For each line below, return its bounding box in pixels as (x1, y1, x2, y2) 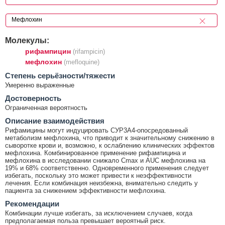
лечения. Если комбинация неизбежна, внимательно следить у (5, 179, 198, 187)
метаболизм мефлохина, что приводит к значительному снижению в (5, 134, 214, 142)
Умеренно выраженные (5, 81, 74, 89)
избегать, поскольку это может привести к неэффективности (5, 171, 191, 179)
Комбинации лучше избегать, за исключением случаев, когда (5, 209, 192, 217)
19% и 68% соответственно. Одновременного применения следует (5, 164, 209, 172)
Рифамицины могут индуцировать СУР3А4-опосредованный (5, 126, 188, 134)
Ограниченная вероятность (5, 103, 87, 111)
